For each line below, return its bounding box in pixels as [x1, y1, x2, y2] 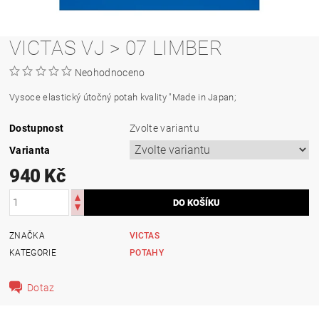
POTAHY [130, 247, 164, 258]
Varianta [9, 144, 51, 156]
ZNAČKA [9, 230, 46, 241]
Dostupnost [9, 122, 64, 134]
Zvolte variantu [130, 122, 199, 134]
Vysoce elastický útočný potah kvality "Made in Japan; [9, 91, 237, 103]
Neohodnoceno [74, 66, 145, 78]
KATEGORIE [9, 247, 56, 258]
